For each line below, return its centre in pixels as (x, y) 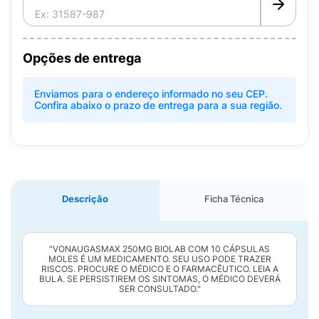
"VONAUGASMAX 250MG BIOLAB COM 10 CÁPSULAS (159, 249)
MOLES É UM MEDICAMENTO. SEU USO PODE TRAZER (159, 259)
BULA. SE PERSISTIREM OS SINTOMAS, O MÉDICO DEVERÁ (159, 279)
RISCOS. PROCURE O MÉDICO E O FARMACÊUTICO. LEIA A (159, 269)
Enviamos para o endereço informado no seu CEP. (151, 94)
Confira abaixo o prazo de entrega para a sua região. (158, 105)
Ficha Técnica (234, 199)
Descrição (85, 199)
